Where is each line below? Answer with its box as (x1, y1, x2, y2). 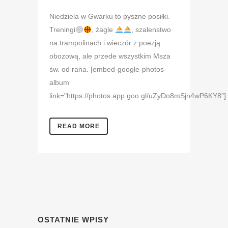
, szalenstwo (131, 25, 171, 34)
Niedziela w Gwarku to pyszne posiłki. (49, 12, 170, 21)
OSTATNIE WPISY (38, 215, 109, 224)
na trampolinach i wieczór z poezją (49, 39, 160, 47)
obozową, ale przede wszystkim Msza (49, 52, 170, 61)
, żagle (91, 25, 115, 34)
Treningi (49, 25, 75, 34)
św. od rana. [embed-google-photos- (49, 65, 166, 74)
